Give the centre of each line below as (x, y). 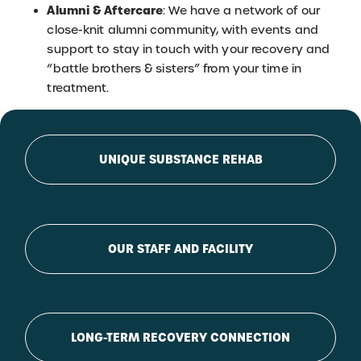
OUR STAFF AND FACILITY (180, 249)
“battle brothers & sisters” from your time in (174, 68)
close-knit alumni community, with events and (183, 29)
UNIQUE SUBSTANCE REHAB (180, 160)
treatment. (78, 87)
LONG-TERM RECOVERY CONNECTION (180, 337)
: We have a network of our (241, 10)
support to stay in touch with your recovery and (189, 49)
